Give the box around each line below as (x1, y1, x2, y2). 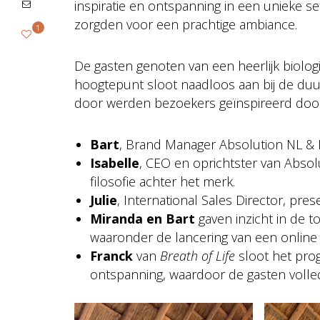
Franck (89, 246, 133, 264)
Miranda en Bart (89, 209, 195, 227)
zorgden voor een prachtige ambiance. (74, 15, 297, 33)
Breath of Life (159, 246, 235, 264)
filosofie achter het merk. (89, 172, 235, 190)
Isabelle (89, 154, 139, 171)
